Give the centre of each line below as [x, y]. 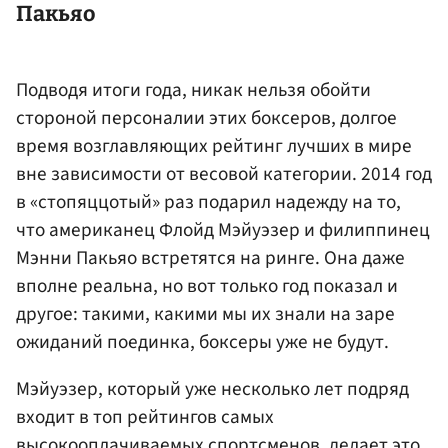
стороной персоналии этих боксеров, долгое [206, 117]
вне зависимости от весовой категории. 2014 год [224, 173]
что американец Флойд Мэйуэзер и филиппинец [223, 229]
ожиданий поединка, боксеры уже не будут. [202, 341]
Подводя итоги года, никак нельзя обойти [193, 89]
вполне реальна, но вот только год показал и [207, 285]
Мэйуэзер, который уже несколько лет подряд [212, 389]
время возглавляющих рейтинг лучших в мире [214, 145]
